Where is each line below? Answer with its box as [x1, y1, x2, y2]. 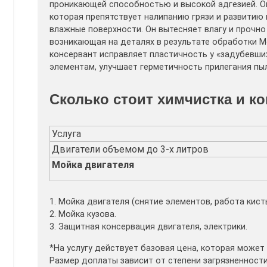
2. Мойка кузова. [49, 209, 116, 220]
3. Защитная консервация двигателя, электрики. [49, 222, 247, 232]
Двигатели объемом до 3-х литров [52, 144, 209, 156]
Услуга [52, 128, 81, 140]
